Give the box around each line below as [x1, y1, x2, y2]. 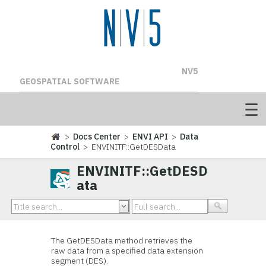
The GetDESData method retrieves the [51, 235, 193, 246]
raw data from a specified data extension [51, 245, 204, 256]
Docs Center [73, 131, 121, 142]
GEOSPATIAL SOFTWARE [19, 76, 119, 87]
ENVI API [132, 131, 169, 142]
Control [50, 141, 80, 152]
